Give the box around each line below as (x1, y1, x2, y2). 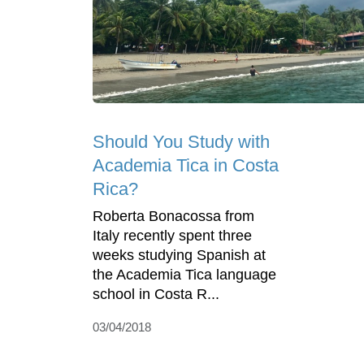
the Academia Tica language (93, 266, 276, 284)
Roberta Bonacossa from (93, 208, 254, 225)
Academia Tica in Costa (93, 155, 279, 176)
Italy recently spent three (93, 227, 252, 245)
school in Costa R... (93, 286, 219, 303)
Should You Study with (93, 132, 270, 153)
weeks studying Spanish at (93, 247, 266, 264)
